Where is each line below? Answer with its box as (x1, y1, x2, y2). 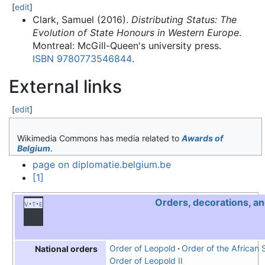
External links (9, 76, 122, 98)
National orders (35, 244, 98, 254)
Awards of (181, 132, 223, 143)
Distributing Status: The (131, 14, 237, 26)
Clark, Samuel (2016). (33, 14, 131, 26)
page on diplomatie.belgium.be (33, 159, 171, 171)
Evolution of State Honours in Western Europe (33, 27, 239, 39)
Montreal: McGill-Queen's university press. (33, 40, 221, 52)
